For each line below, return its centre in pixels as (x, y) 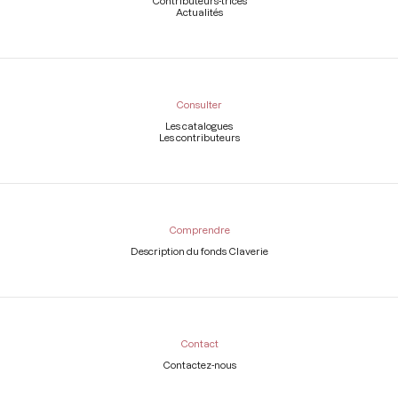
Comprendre (199, 229)
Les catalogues (199, 125)
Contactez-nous (199, 365)
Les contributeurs (199, 137)
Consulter (199, 104)
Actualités (199, 12)
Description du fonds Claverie (199, 251)
